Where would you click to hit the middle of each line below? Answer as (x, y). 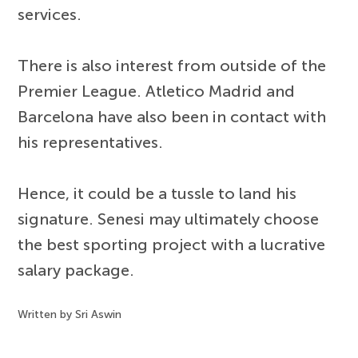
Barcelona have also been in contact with (172, 116)
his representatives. (91, 142)
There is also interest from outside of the (172, 65)
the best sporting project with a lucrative (172, 244)
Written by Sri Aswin (70, 314)
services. (50, 14)
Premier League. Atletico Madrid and (157, 91)
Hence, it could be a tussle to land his (157, 193)
